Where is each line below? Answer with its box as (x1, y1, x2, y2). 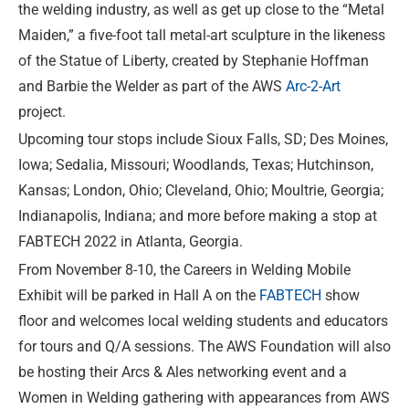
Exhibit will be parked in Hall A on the (18, 286, 259, 304)
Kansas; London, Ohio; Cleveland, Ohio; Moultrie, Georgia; (18, 182, 383, 200)
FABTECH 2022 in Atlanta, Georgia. (18, 233, 243, 251)
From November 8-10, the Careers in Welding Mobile (18, 260, 351, 278)
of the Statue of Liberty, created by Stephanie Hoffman (18, 51, 369, 69)
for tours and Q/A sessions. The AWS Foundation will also (18, 337, 391, 355)
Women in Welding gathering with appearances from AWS (18, 388, 390, 406)
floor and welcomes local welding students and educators (18, 311, 388, 330)
